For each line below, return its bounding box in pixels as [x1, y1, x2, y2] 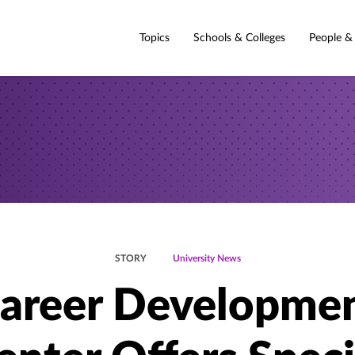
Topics [139, 32, 170, 44]
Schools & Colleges [193, 32, 285, 44]
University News [172, 254, 241, 263]
